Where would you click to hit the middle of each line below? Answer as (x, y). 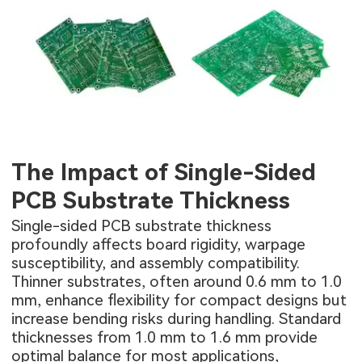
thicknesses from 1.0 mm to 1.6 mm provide (165, 338)
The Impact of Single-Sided (164, 173)
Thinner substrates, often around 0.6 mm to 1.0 (177, 282)
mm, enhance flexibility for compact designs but (179, 301)
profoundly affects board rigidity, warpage (159, 245)
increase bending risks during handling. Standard (177, 319)
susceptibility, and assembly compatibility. (156, 263)
